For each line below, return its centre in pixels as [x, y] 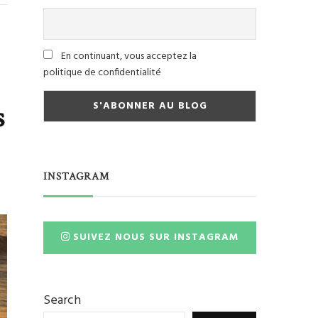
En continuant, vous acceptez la [128, 57]
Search [62, 300]
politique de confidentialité [102, 73]
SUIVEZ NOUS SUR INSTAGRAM [156, 237]
